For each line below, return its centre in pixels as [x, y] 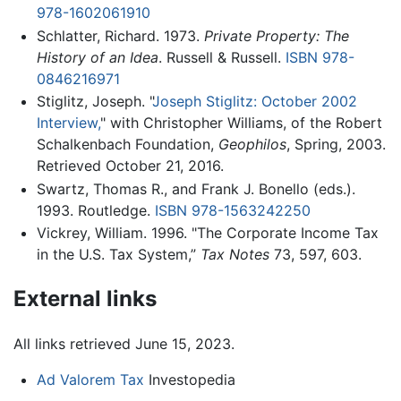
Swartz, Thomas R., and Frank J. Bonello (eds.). [196, 188]
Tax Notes [235, 255]
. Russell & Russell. [222, 57]
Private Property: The [276, 35]
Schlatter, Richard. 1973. [120, 35]
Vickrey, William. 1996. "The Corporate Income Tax [207, 233]
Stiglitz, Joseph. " [94, 102]
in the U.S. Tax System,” [118, 255]
